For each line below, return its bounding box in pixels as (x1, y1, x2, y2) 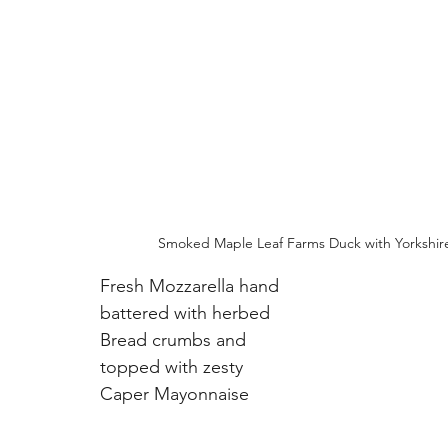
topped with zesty (100, 356, 248, 379)
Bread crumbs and (100, 329, 251, 352)
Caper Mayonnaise (100, 383, 249, 406)
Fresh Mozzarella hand (100, 275, 284, 298)
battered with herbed (100, 302, 275, 325)
